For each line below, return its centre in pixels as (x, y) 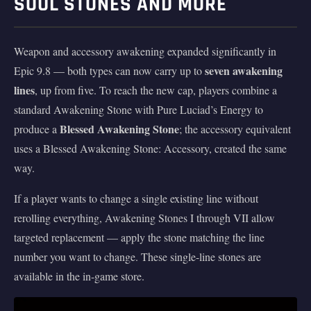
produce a (37, 128)
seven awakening (244, 70)
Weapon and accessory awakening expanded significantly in (145, 51)
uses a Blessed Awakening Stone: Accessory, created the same (150, 148)
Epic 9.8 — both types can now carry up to (109, 70)
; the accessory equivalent (235, 128)
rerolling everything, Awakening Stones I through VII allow (144, 217)
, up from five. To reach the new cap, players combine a (156, 90)
